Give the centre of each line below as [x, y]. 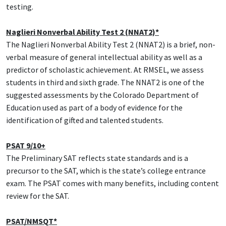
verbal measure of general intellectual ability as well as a [104, 57]
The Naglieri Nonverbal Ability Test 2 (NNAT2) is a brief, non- [111, 45]
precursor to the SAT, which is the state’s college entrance [106, 171]
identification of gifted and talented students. [85, 120]
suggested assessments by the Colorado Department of [102, 95]
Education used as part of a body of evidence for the [94, 108]
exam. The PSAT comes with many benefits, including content [112, 183]
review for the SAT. [38, 196]
